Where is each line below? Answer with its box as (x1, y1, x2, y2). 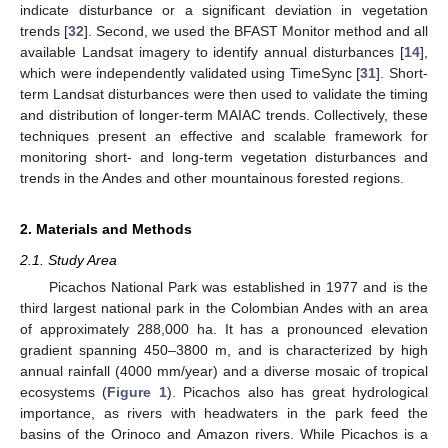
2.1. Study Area (20, 251, 117, 268)
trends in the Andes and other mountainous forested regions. (20, 169, 404, 186)
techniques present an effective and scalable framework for (20, 127, 428, 144)
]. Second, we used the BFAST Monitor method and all (84, 22, 429, 39)
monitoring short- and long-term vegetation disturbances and (20, 148, 428, 165)
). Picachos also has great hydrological (166, 384, 429, 400)
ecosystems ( (20, 384, 108, 400)
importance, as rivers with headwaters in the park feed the (20, 405, 428, 421)
